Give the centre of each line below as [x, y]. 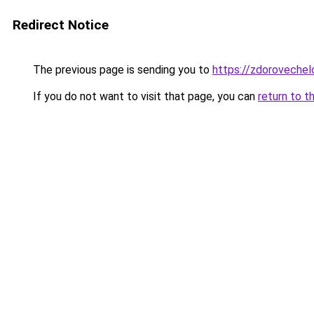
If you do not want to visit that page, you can [144, 96]
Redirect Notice [61, 25]
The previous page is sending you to [121, 70]
